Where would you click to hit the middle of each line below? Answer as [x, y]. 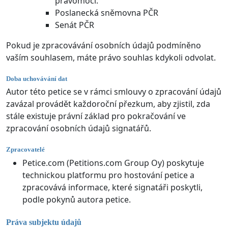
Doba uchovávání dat [37, 78]
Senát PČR [75, 25]
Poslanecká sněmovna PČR [107, 12]
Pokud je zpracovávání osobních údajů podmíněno [104, 45]
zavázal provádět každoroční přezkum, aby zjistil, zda [108, 104]
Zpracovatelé [25, 150]
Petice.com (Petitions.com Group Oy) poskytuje [113, 163]
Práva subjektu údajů [44, 222]
